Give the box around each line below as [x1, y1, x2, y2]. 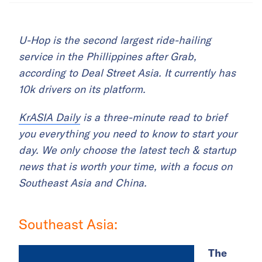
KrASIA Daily [19, 111, 80, 125]
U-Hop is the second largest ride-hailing [19, 33, 211, 47]
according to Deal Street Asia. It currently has [19, 66, 236, 80]
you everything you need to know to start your [19, 127, 237, 141]
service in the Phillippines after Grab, [19, 50, 196, 64]
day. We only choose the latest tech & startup [19, 143, 236, 157]
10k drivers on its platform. [19, 82, 146, 96]
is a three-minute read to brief [80, 111, 227, 125]
